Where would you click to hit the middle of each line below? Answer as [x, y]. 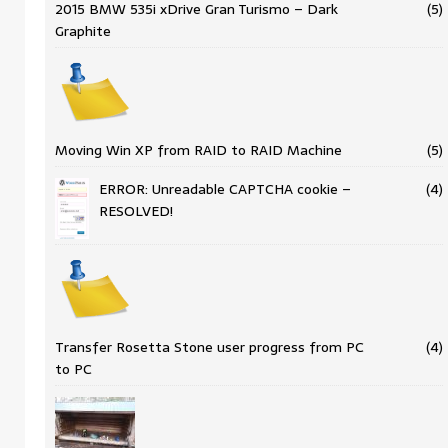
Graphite [83, 31]
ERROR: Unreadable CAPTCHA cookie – [225, 189]
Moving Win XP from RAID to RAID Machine [198, 150]
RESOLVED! [136, 211]
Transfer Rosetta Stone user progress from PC [209, 346]
